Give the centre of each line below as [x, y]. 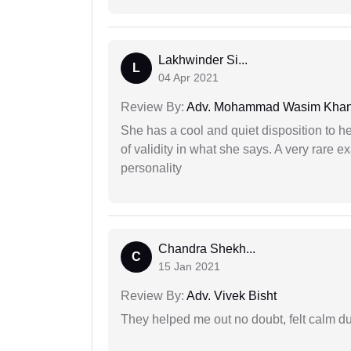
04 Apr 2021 [188, 78]
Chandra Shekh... [207, 249]
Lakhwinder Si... [203, 60]
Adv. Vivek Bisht [230, 296]
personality [151, 168]
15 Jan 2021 [189, 267]
